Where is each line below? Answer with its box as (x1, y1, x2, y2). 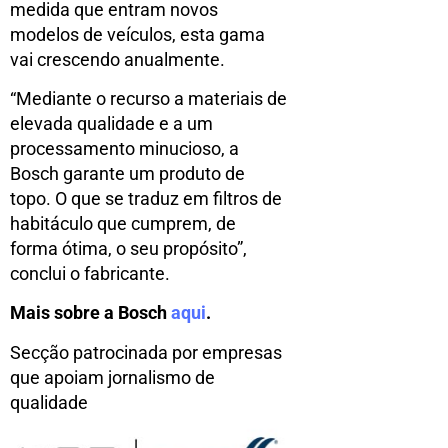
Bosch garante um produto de (10, 162, 245, 184)
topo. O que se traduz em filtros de (10, 187, 282, 209)
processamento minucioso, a (10, 137, 239, 159)
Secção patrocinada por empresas (10, 341, 282, 363)
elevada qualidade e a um (10, 112, 213, 134)
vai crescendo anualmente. (10, 48, 225, 70)
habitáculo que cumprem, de (10, 212, 236, 234)
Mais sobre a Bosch (10, 302, 171, 324)
